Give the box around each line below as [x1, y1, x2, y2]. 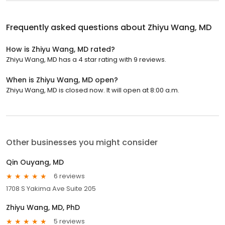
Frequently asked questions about [6, 21, 148, 33]
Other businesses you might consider [6, 136, 158, 148]
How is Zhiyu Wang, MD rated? [6, 44, 115, 54]
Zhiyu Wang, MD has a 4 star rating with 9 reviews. [6, 54, 166, 64]
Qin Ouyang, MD [6, 157, 64, 167]
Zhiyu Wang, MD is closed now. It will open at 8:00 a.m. [6, 85, 179, 95]
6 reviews [54, 171, 85, 181]
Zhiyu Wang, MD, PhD [6, 202, 80, 212]
